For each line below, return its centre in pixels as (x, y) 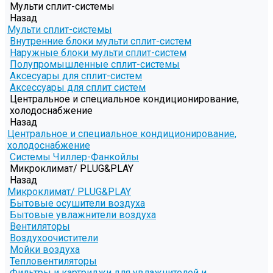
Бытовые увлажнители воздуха (83, 215)
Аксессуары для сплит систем (78, 88)
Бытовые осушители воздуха (77, 204)
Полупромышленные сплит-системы (95, 65)
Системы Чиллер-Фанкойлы (74, 157)
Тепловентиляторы (53, 261)
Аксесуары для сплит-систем (76, 76)
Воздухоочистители (54, 238)
